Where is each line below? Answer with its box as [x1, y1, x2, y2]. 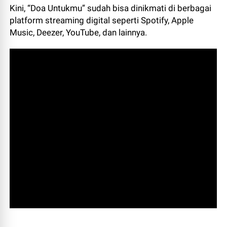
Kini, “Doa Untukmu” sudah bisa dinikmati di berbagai [10, 3, 212, 13]
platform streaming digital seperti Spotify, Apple [10, 15, 194, 25]
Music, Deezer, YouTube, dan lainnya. [10, 27, 149, 37]
